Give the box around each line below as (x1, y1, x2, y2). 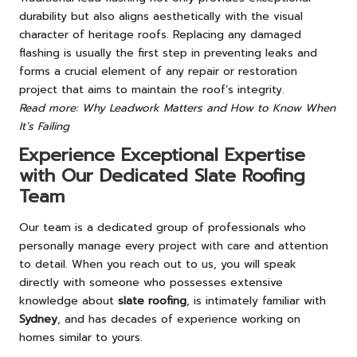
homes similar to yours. (19, 329, 143, 347)
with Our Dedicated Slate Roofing (19, 163, 305, 189)
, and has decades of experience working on (57, 311, 300, 328)
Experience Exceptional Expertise (19, 142, 305, 168)
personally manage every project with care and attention (19, 237, 328, 255)
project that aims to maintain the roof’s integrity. (19, 81, 284, 98)
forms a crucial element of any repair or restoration (19, 63, 297, 80)
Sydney (19, 311, 57, 328)
